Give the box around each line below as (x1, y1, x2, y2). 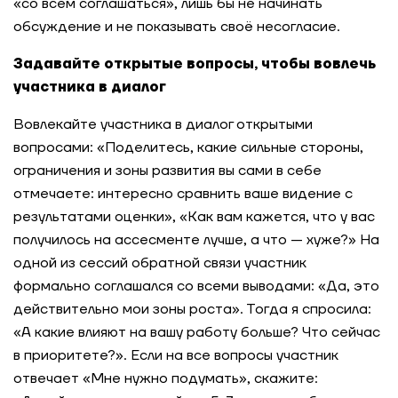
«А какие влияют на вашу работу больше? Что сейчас (13, 323, 380, 341)
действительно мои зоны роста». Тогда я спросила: (13, 300, 371, 318)
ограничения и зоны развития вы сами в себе (13, 162, 322, 179)
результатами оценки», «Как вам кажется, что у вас (13, 208, 375, 226)
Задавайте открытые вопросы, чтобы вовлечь (13, 55, 376, 73)
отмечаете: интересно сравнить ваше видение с (13, 185, 353, 203)
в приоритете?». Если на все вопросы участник (13, 346, 338, 364)
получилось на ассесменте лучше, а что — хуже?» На (13, 231, 379, 249)
